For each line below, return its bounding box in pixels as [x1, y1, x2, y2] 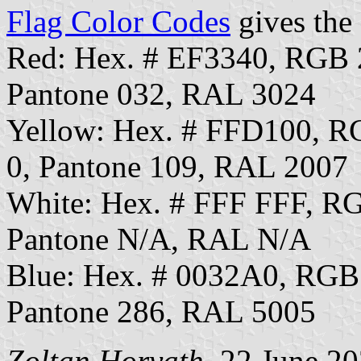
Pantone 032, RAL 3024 [6, 77, 316, 112]
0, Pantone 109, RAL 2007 [6, 149, 348, 185]
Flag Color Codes [6, 4, 230, 39]
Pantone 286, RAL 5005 [6, 294, 316, 330]
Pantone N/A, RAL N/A [6, 222, 311, 257]
